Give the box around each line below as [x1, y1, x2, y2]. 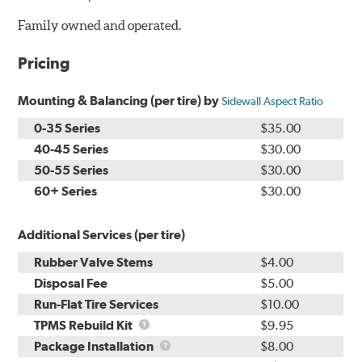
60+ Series [34, 183, 98, 199]
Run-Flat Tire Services [34, 296, 159, 312]
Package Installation [34, 338, 157, 354]
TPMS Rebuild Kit [34, 317, 136, 333]
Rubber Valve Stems [34, 254, 154, 270]
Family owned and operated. [18, 17, 182, 32]
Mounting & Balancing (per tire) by [18, 92, 222, 108]
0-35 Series [34, 120, 101, 136]
